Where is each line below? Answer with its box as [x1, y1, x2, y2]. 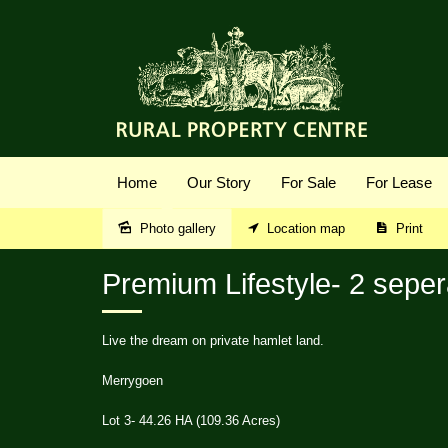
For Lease [366, 173, 432, 191]
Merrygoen [102, 372, 167, 388]
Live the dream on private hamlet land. [102, 332, 328, 348]
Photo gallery [140, 220, 216, 236]
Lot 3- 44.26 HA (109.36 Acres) [102, 412, 280, 428]
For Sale [281, 173, 336, 191]
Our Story [187, 173, 251, 191]
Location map [267, 220, 345, 236]
